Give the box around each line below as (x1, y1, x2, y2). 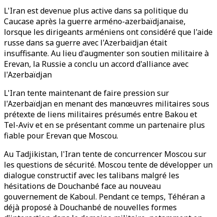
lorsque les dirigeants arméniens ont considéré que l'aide (4, 27, 213, 37)
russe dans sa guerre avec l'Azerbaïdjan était (4, 37, 167, 48)
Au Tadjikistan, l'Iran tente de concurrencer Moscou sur (4, 149, 206, 159)
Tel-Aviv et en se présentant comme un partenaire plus (4, 120, 205, 130)
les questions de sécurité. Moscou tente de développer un (4, 159, 213, 170)
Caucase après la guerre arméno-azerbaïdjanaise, (4, 16, 186, 27)
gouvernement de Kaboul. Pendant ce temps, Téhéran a (4, 191, 205, 202)
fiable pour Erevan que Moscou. (4, 130, 118, 141)
